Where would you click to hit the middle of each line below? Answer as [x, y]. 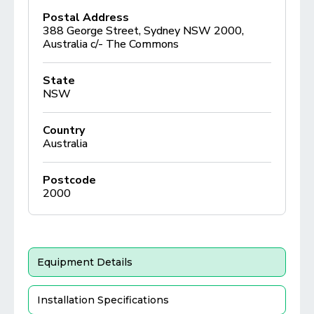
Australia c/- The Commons [111, 44]
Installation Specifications [103, 300]
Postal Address [86, 17]
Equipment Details [85, 262]
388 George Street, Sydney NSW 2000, [143, 30]
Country [64, 130]
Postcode [69, 180]
